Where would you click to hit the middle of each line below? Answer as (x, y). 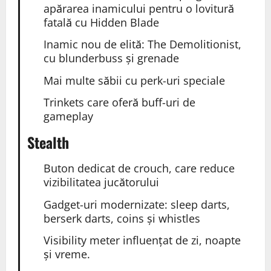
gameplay (68, 116)
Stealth (48, 142)
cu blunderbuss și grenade (111, 58)
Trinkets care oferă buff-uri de (119, 103)
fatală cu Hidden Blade (101, 22)
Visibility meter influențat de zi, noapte (142, 240)
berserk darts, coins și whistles (122, 218)
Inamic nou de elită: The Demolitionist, (142, 44)
